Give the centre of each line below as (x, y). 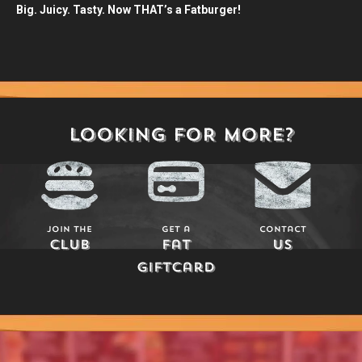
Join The (69, 229)
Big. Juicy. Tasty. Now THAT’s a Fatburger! (128, 10)
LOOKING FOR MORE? (181, 135)
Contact (282, 229)
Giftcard (176, 267)
